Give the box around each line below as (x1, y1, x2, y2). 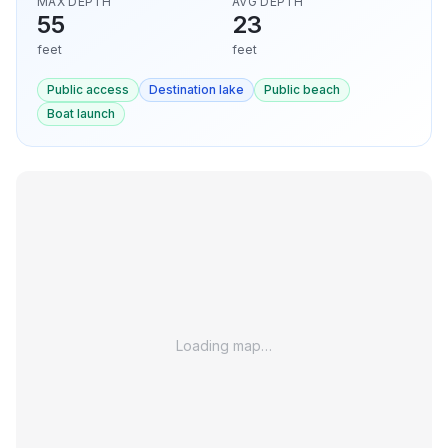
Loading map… (176, 337, 272, 354)
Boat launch (47, 106, 115, 121)
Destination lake (149, 82, 244, 97)
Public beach (264, 82, 340, 97)
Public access (47, 82, 129, 97)
